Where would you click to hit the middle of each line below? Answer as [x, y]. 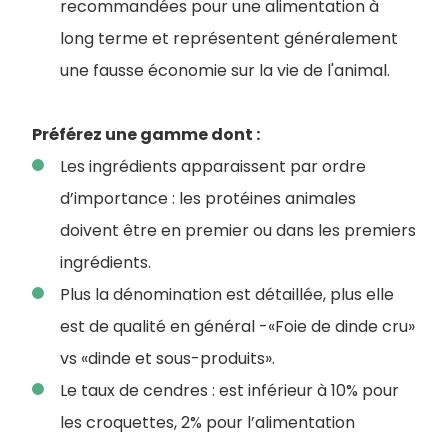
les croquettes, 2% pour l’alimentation [207, 423]
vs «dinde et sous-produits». [167, 359]
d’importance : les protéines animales [208, 199]
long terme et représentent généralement [229, 39]
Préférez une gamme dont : [146, 135]
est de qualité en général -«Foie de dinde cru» [237, 327]
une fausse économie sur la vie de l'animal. [225, 71]
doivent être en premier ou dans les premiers [238, 231]
